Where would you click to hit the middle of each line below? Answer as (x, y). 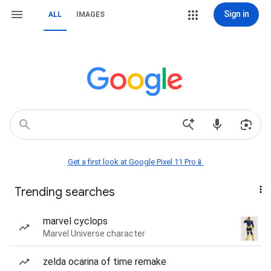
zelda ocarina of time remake (105, 262)
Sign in (236, 14)
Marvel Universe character (94, 233)
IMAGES (90, 15)
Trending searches (65, 192)
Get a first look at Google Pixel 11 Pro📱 (135, 162)
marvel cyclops (75, 221)
